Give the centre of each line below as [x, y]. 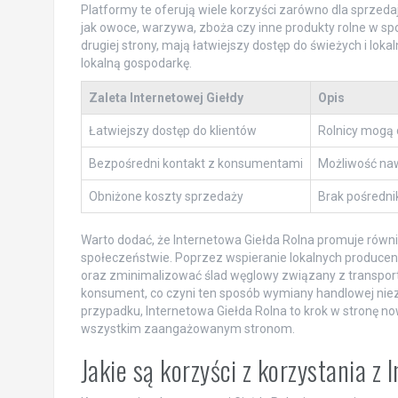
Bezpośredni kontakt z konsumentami [195, 163]
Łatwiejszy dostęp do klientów [172, 131]
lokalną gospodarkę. [136, 63]
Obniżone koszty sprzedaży [166, 196]
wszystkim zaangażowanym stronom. [187, 329]
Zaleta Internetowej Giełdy [166, 98]
